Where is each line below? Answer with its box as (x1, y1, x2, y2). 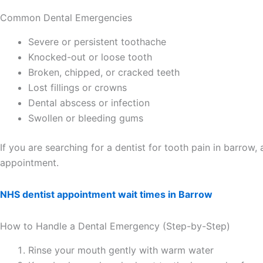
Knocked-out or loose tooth (28, 51, 152, 63)
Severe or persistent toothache (28, 36, 166, 48)
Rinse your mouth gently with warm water (28, 244, 214, 257)
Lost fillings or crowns (28, 82, 127, 94)
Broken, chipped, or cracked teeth (28, 66, 180, 79)
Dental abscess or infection (28, 97, 150, 109)
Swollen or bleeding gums (28, 112, 143, 124)
